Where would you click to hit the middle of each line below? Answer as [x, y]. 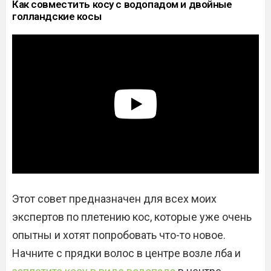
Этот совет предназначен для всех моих [114, 198]
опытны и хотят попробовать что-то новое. [119, 235]
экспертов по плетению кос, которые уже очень [132, 217]
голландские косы [57, 17]
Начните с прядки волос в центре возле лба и [126, 253]
